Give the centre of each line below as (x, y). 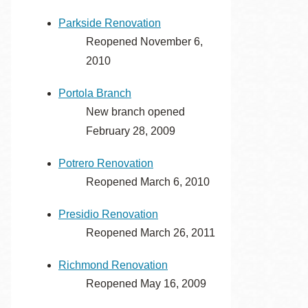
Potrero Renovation (106, 163)
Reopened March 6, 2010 (148, 182)
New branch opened (135, 112)
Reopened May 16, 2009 (146, 284)
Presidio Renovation (108, 214)
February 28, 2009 (131, 131)
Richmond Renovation (113, 265)
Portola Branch (95, 93)
